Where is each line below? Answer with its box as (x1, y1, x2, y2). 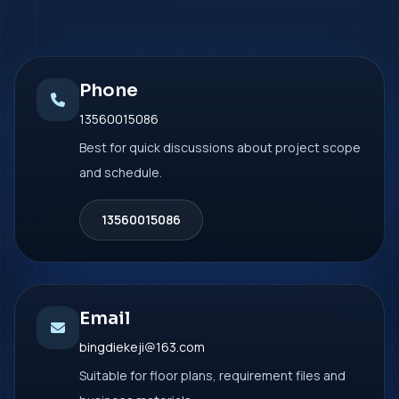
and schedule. (79, 164, 162, 181)
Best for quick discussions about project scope (79, 139, 361, 156)
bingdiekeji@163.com (79, 338, 205, 355)
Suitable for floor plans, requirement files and (79, 367, 346, 384)
